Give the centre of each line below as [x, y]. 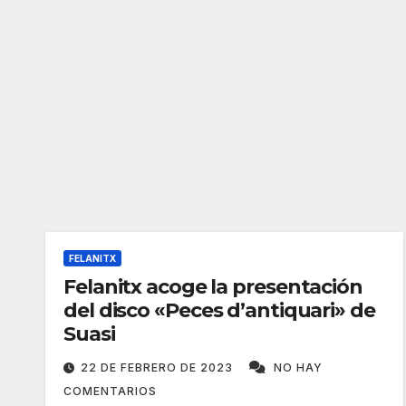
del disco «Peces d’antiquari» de [219, 310]
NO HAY [298, 367]
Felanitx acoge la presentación [213, 287]
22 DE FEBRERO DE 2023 [159, 367]
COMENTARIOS [110, 391]
